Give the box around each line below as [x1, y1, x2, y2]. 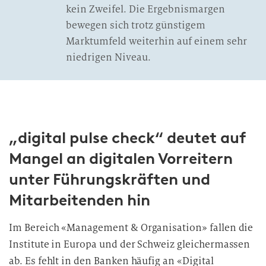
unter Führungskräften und [9, 170, 210, 189]
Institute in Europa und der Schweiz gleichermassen [9, 238, 251, 251]
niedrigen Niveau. [66, 51, 151, 64]
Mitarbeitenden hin [9, 191, 150, 210]
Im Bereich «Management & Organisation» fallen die [9, 221, 254, 234]
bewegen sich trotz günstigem [66, 19, 205, 31]
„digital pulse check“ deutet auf [9, 128, 245, 147]
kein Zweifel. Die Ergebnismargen [66, 3, 225, 15]
